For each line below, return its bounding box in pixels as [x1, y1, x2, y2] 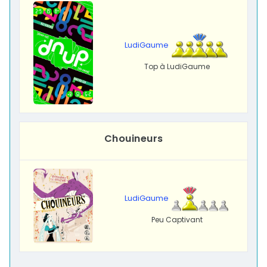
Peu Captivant [151, 214, 203, 225]
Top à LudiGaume [144, 61, 210, 72]
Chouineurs [104, 131, 163, 145]
